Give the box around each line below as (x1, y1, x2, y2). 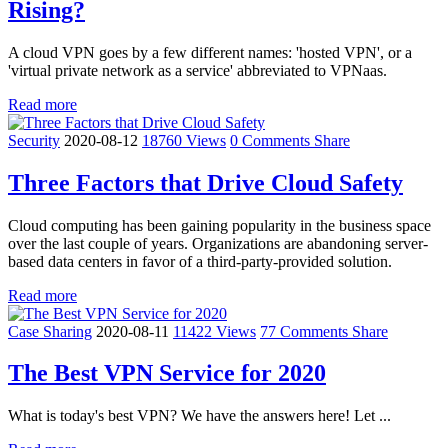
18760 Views (142, 131, 226, 149)
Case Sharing (8, 322, 92, 340)
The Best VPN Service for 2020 (8, 360, 326, 387)
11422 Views (173, 322, 256, 340)
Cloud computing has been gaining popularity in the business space (8, 216, 431, 234)
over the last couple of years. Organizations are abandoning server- (8, 234, 428, 252)
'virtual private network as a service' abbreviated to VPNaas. (8, 61, 387, 79)
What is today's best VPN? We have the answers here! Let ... (8, 407, 391, 425)
